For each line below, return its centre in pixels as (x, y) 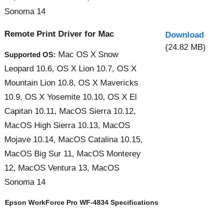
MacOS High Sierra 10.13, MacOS (67, 125)
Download (185, 35)
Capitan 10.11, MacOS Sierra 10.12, (70, 111)
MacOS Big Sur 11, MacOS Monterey (73, 153)
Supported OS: (30, 54)
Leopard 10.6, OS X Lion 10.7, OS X (70, 68)
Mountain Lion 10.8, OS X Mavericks (71, 83)
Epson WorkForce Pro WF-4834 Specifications (82, 202)
